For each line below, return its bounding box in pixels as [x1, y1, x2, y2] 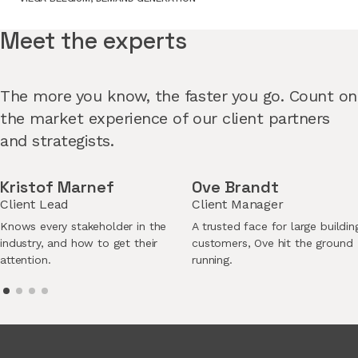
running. [192, 253, 233, 267]
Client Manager [192, 197, 284, 213]
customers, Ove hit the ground [192, 237, 353, 250]
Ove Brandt [192, 177, 279, 198]
